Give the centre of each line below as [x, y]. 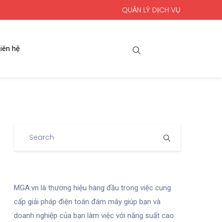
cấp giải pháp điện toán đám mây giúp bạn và [87, 202]
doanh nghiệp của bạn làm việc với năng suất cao [94, 216]
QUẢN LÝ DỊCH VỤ [151, 10]
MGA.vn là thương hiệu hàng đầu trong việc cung [92, 188]
